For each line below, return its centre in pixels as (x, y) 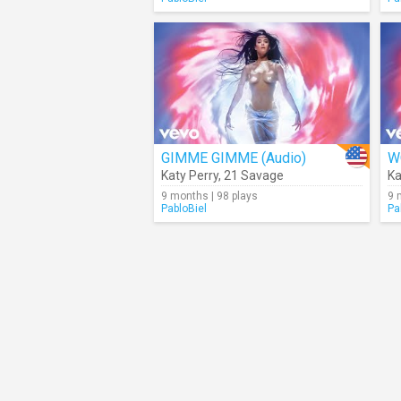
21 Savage (254, 175)
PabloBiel (184, 209)
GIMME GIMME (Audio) (234, 158)
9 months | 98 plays (209, 196)
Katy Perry (190, 175)
